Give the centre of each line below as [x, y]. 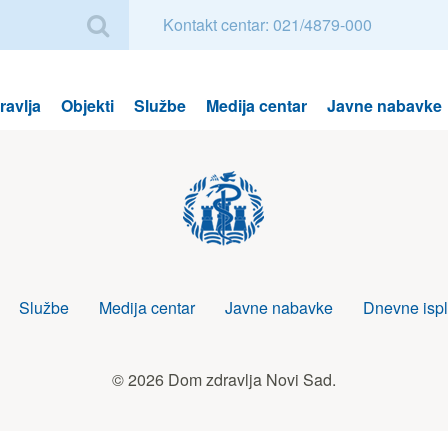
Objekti [87, 105]
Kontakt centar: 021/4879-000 [267, 24]
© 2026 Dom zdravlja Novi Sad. [224, 379]
